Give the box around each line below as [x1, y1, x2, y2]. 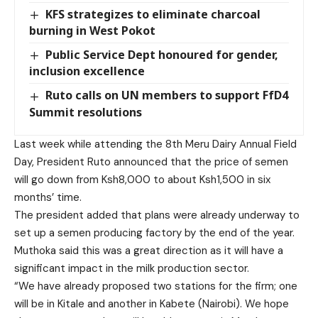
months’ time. [14, 190, 82, 204]
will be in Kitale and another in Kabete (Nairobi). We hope [14, 296, 289, 311]
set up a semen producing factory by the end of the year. [14, 225, 295, 240]
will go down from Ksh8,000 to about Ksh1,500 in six [14, 172, 270, 187]
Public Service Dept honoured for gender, [45, 47, 279, 63]
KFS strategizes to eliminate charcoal [45, 6, 261, 23]
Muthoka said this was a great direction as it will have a [14, 243, 283, 258]
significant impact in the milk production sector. [14, 261, 249, 275]
